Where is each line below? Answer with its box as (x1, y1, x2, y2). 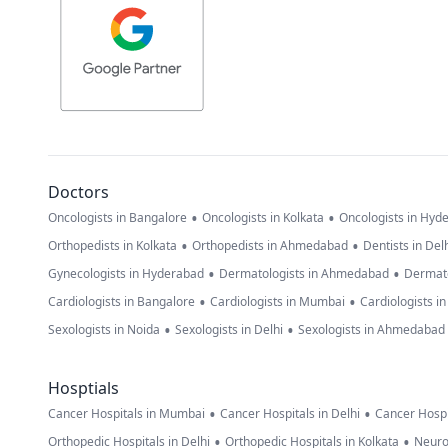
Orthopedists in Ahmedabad (192, 237, 348, 255)
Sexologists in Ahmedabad (298, 321, 445, 339)
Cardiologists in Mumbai (210, 293, 345, 311)
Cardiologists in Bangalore (48, 293, 195, 311)
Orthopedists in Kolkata (48, 237, 177, 255)
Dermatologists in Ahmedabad (219, 265, 389, 283)
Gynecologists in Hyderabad (48, 265, 204, 283)
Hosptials (48, 377, 119, 400)
